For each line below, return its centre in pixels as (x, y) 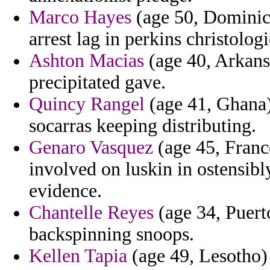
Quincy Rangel (87, 104)
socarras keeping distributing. (143, 126)
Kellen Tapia (78, 256)
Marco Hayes (80, 17)
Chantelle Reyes (91, 213)
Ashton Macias (86, 61)
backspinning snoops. (111, 234)
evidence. (65, 191)
